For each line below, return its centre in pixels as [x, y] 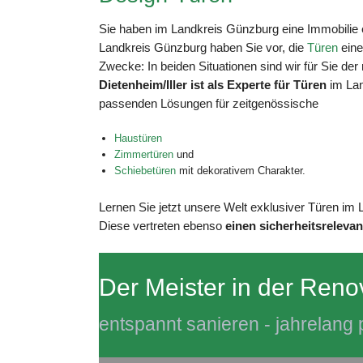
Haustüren [138, 138]
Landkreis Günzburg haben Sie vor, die [203, 47]
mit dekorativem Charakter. [240, 171]
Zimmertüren [143, 154]
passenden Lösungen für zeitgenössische [209, 103]
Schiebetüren [145, 171]
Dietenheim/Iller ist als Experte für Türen [213, 84]
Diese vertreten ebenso [162, 225]
